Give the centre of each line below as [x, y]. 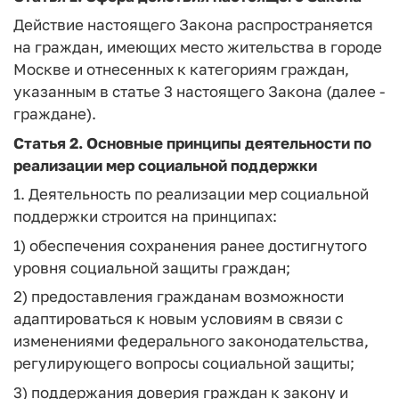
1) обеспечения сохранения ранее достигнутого [190, 245]
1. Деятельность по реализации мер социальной [191, 194]
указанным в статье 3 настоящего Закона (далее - [199, 91]
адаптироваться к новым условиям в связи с [178, 318]
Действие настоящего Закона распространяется [193, 24]
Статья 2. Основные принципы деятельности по [192, 142]
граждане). [55, 114]
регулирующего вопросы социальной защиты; [184, 363]
